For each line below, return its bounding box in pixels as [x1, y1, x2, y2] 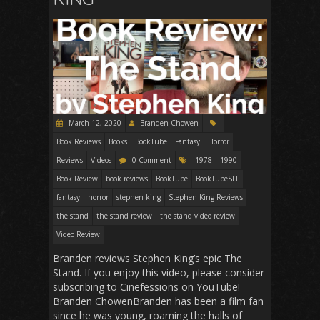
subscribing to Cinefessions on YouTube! [53, 280, 246, 294]
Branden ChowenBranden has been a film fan [53, 294, 264, 309]
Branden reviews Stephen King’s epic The [53, 251, 242, 266]
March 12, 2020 [66, 118, 121, 129]
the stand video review [160, 211, 235, 221]
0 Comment [132, 155, 171, 166]
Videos [91, 155, 111, 166]
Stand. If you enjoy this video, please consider [53, 266, 264, 280]
